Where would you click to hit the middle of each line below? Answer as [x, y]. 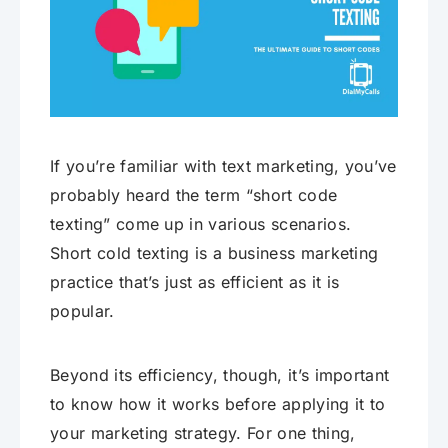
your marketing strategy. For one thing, [203, 433]
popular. [82, 311]
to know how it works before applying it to [218, 404]
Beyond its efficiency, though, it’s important [220, 375]
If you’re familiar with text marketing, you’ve [223, 166]
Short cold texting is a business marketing [214, 253]
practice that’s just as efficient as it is [195, 282]
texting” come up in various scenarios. [201, 224]
